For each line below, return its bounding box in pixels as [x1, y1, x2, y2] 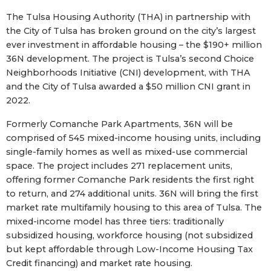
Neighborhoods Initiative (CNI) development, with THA [6, 67, 250, 78]
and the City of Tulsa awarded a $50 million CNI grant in [6, 80, 250, 92]
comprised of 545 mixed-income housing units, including [6, 132, 261, 143]
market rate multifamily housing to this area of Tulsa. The [6, 201, 262, 213]
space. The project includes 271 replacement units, [6, 160, 232, 171]
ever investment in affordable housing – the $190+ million [6, 39, 262, 50]
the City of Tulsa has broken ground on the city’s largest [6, 25, 256, 36]
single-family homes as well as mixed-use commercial [6, 146, 247, 157]
